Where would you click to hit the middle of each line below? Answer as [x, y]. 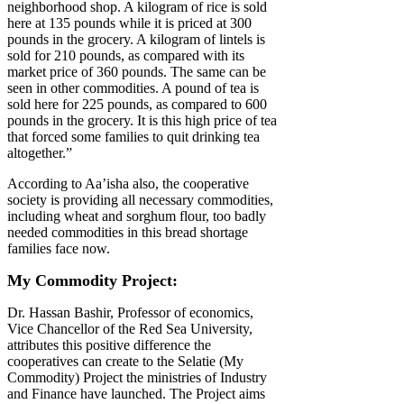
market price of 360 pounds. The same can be [137, 72]
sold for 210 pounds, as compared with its [126, 56]
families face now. [59, 249]
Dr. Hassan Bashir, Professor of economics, [130, 313]
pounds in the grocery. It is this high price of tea [142, 121]
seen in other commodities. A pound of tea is [133, 88]
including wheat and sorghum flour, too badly [137, 216]
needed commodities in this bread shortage [128, 233]
